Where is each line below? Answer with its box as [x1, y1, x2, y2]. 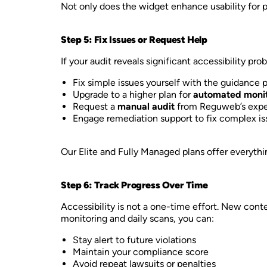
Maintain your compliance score [73, 246, 209, 257]
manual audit [117, 101, 175, 112]
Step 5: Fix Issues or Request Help [61, 34, 207, 45]
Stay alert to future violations [73, 234, 196, 246]
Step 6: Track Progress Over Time [61, 179, 208, 191]
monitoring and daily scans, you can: [61, 213, 214, 224]
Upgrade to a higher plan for [73, 89, 193, 100]
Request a [73, 101, 117, 112]
